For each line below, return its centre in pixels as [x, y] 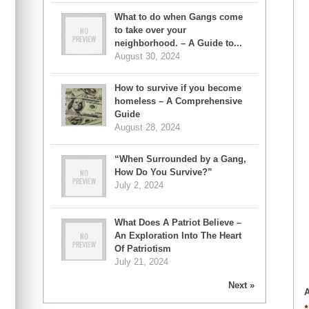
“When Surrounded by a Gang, [180, 159]
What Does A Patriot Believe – [178, 223]
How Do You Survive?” [163, 172]
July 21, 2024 [141, 262]
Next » [241, 286]
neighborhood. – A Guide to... [178, 43]
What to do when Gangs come [179, 17]
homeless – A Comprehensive [178, 101]
